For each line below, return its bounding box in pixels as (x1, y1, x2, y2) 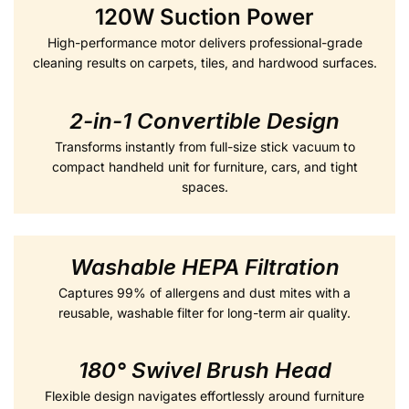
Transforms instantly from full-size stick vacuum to (54, 138, 355, 154)
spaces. (181, 178, 228, 194)
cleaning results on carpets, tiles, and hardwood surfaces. (32, 54, 377, 70)
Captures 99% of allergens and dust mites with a (58, 284, 351, 300)
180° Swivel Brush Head (78, 357, 331, 384)
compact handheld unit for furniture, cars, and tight (51, 158, 358, 174)
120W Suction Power (95, 3, 314, 30)
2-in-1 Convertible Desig (69, 107, 326, 134)
